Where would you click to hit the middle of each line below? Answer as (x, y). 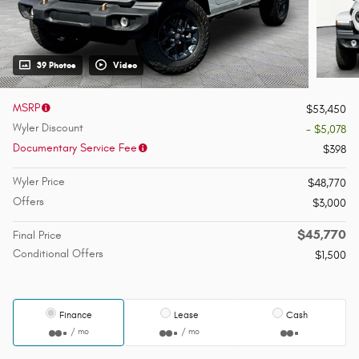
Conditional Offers (58, 254)
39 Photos (56, 66)
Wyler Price (39, 182)
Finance (75, 315)
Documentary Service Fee (75, 148)
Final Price (37, 236)
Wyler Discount (48, 128)
